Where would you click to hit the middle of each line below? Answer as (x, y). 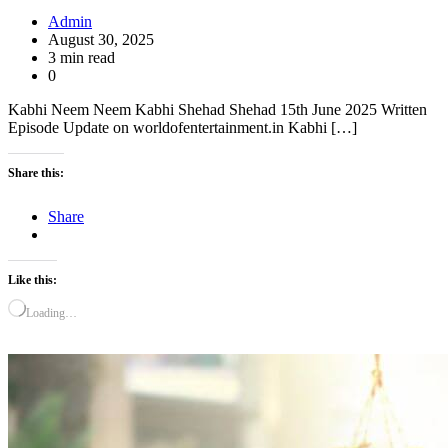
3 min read (81, 58)
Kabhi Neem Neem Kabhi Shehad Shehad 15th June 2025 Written (217, 110)
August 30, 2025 (101, 40)
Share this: (36, 173)
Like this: (32, 280)
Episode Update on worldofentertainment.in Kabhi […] (182, 128)
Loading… (51, 313)
